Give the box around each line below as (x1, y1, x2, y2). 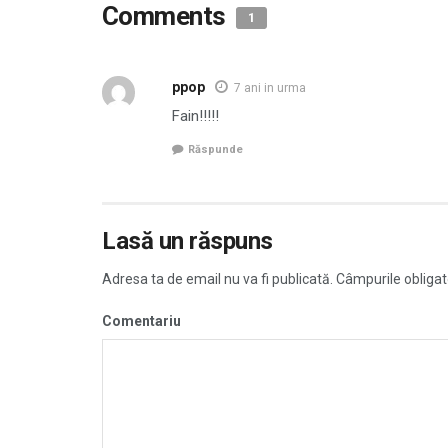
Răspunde (188, 142, 243, 156)
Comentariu (102, 312, 181, 329)
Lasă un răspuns (102, 226, 273, 255)
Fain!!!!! (172, 107, 219, 126)
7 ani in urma (234, 81, 306, 96)
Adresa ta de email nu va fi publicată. (102, 270, 333, 287)
